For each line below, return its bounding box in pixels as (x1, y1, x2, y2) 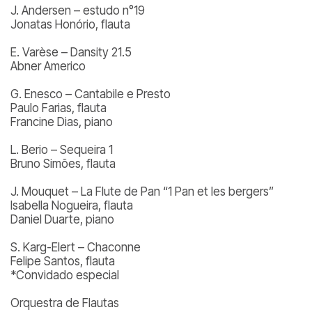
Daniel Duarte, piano (10, 212, 114, 226)
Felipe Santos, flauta (10, 254, 115, 268)
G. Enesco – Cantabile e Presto (10, 87, 171, 101)
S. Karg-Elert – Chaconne (10, 240, 141, 254)
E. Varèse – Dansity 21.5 (10, 45, 132, 59)
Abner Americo (10, 59, 86, 73)
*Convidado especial (10, 268, 119, 282)
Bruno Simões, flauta (10, 157, 116, 171)
